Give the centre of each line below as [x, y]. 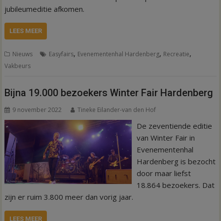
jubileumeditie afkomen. [45, 9]
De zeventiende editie [174, 126]
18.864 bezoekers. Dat [175, 185]
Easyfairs [61, 54]
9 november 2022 [37, 110]
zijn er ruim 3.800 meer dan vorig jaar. [69, 197]
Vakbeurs [18, 66]
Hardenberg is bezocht [176, 161]
